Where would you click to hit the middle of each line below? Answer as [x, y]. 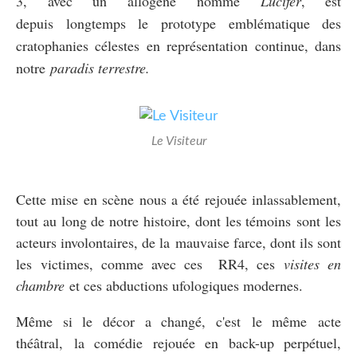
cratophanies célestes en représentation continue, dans [178, 45]
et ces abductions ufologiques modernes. [184, 285]
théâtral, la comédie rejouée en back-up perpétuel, [178, 342]
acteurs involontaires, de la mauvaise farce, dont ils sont [178, 242]
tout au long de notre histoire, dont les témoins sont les [178, 220]
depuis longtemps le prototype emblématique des [178, 23]
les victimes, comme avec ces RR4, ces [150, 263]
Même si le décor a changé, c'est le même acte [178, 321]
